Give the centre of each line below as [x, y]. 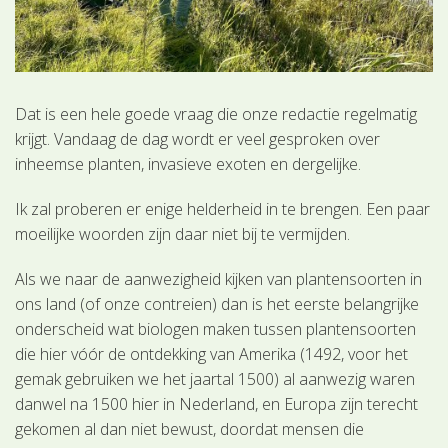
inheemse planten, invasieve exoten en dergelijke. [188, 163]
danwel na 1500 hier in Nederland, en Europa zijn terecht [217, 403]
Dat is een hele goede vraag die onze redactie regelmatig [216, 113]
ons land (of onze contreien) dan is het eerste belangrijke [217, 303]
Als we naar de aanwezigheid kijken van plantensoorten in [219, 278]
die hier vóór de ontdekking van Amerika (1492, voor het [212, 353]
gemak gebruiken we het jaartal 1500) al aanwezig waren [215, 378]
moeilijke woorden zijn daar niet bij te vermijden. [183, 233]
